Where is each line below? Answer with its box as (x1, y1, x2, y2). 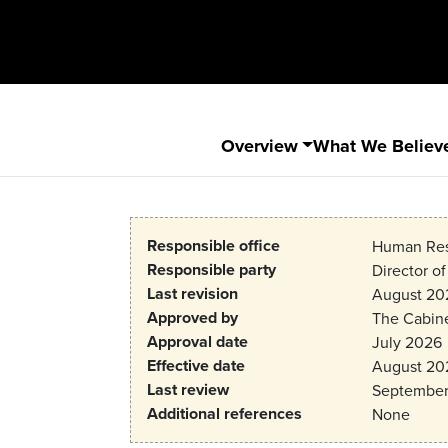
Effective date (147, 353, 245, 377)
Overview (220, 132, 298, 159)
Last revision (147, 281, 238, 305)
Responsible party (147, 257, 276, 281)
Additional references (147, 401, 302, 425)
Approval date (147, 329, 248, 353)
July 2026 (371, 330, 442, 353)
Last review (147, 377, 229, 401)
